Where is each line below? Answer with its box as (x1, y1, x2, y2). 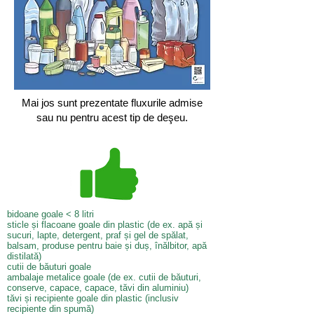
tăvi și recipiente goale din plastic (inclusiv (7, 293, 179, 303)
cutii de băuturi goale (7, 261, 91, 272)
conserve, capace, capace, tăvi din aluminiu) (7, 282, 189, 293)
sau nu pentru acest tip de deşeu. (36, 111, 188, 123)
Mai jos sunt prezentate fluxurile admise (22, 97, 203, 109)
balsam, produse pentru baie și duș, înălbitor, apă (7, 240, 207, 251)
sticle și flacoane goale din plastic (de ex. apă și (7, 219, 203, 230)
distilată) (7, 251, 41, 261)
